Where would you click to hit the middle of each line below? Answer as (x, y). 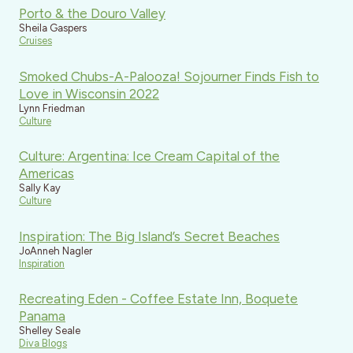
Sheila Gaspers (53, 28)
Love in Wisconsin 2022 (89, 93)
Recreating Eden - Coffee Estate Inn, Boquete (158, 299)
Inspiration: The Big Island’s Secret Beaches (149, 236)
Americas (46, 174)
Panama (42, 316)
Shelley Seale (50, 331)
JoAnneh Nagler (56, 251)
